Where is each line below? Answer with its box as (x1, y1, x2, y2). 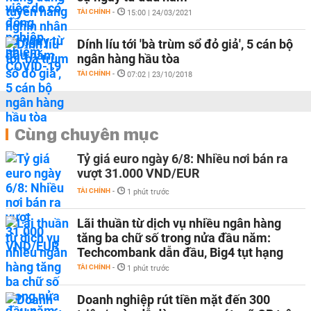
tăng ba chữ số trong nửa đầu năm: (77, 230, 271, 245)
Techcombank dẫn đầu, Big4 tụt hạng (77, 245, 283, 260)
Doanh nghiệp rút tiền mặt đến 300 (77, 292, 270, 307)
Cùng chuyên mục (15, 124, 159, 144)
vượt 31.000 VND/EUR (77, 166, 199, 180)
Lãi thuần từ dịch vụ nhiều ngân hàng (77, 216, 281, 230)
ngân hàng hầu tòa (77, 51, 180, 66)
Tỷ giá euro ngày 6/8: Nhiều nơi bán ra (77, 151, 288, 166)
